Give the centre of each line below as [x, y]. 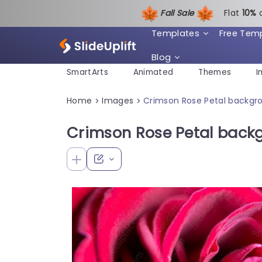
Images [118, 100]
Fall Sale [178, 13]
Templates [175, 33]
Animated [153, 73]
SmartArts [87, 73]
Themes [215, 73]
